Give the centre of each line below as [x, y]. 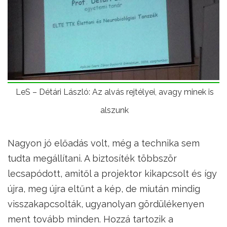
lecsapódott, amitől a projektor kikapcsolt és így [112, 173]
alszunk [115, 110]
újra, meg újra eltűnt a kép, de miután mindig [104, 188]
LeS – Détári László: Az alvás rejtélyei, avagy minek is [115, 92]
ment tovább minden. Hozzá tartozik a [90, 219]
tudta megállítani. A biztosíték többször [92, 158]
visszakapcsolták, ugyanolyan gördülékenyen [106, 204]
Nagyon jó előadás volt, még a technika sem [104, 143]
